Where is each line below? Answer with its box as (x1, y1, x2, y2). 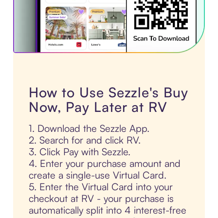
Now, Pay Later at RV (28, 98, 167, 115)
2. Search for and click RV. (28, 133, 141, 146)
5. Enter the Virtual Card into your (28, 180, 173, 193)
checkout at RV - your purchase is (28, 192, 174, 204)
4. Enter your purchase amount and (28, 157, 181, 169)
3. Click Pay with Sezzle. (28, 145, 130, 158)
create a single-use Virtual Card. (28, 168, 166, 181)
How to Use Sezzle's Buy (28, 83, 188, 101)
